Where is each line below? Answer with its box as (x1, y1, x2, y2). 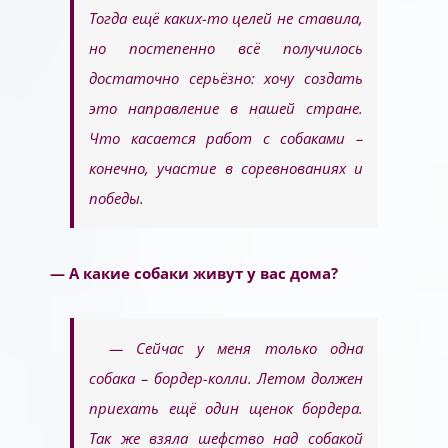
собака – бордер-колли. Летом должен (89, 368, 363, 389)
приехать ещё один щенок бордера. (89, 398, 363, 419)
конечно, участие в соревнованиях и (89, 158, 363, 179)
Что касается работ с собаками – (89, 128, 363, 149)
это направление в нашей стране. (89, 98, 363, 119)
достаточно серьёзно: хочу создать (89, 68, 363, 89)
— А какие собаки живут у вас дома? (49, 263, 338, 284)
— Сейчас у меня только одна (108, 338, 363, 359)
